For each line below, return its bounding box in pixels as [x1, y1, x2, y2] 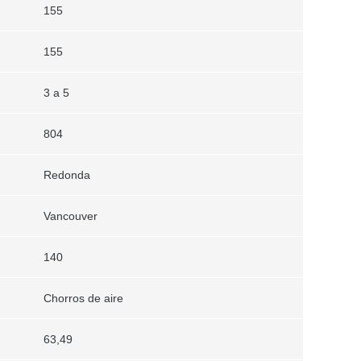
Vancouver [43, 209, 98, 222]
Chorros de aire [43, 291, 123, 305]
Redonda [43, 168, 90, 181]
